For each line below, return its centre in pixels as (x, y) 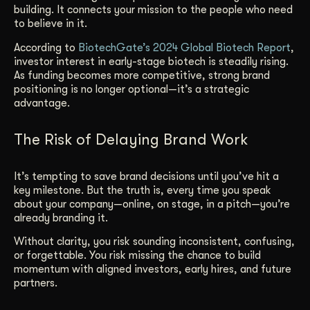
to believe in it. (51, 24)
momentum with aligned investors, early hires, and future (153, 270)
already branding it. (61, 218)
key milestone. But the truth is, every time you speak (143, 190)
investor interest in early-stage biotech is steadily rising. (151, 61)
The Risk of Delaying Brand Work (131, 139)
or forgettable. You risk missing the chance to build (137, 256)
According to (46, 47)
